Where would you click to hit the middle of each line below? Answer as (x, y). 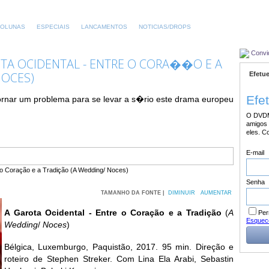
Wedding (21, 224)
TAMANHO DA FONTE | (134, 193)
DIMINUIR (182, 193)
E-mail (255, 152)
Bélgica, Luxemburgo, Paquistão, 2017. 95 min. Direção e (119, 247)
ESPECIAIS (53, 27)
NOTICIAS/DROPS (165, 27)
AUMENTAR (216, 193)
